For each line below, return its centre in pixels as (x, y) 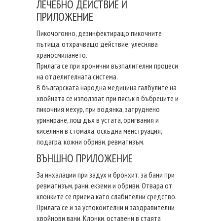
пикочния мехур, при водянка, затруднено (98, 109)
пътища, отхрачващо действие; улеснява (97, 44)
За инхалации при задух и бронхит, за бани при (106, 174)
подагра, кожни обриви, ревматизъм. (91, 141)
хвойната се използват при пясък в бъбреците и (108, 98)
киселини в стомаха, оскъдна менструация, (99, 130)
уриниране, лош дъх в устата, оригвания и (98, 120)
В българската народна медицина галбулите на (107, 87)
